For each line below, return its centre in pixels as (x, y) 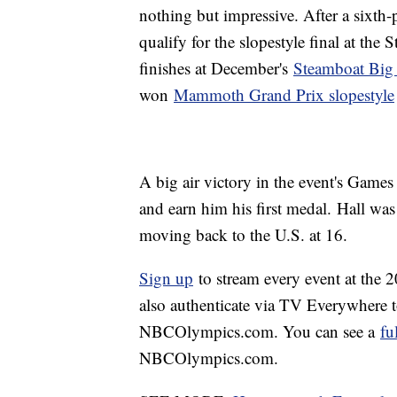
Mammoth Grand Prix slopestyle (284, 95)
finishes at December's (216, 68)
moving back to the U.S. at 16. (243, 235)
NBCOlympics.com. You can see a (260, 331)
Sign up (166, 278)
